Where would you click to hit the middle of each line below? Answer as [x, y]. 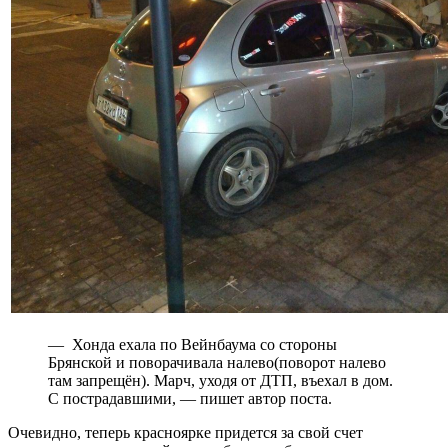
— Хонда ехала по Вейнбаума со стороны [192, 344]
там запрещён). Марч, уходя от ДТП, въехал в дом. [220, 380]
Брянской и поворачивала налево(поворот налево [217, 362]
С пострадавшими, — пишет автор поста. [190, 398]
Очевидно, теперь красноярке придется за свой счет [185, 432]
